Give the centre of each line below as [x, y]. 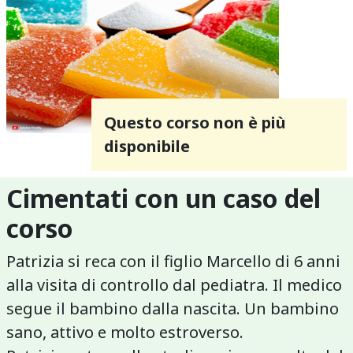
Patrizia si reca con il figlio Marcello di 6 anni [173, 261]
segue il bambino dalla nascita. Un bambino [173, 308]
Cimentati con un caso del [163, 198]
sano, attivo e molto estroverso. [127, 332]
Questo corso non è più [195, 122]
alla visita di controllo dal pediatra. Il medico [174, 284]
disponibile [147, 146]
